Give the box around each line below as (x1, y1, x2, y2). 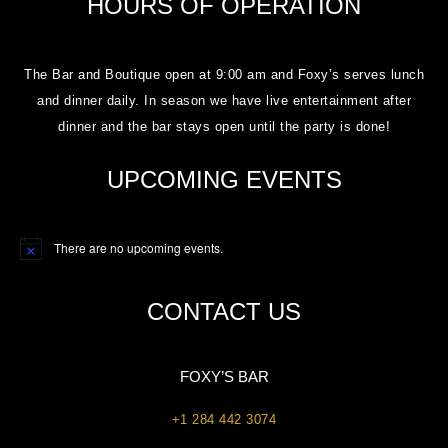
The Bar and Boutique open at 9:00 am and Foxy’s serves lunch (24, 66, 424, 82)
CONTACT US (147, 297, 301, 325)
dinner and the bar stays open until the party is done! (58, 118, 390, 134)
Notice (19, 245, 54, 263)
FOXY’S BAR (179, 367, 269, 385)
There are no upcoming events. (54, 238, 223, 256)
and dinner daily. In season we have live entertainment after (37, 92, 411, 108)
